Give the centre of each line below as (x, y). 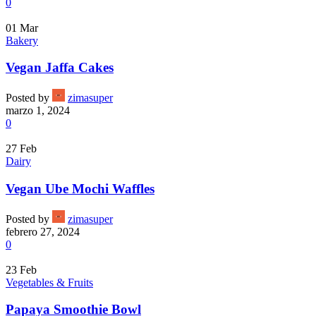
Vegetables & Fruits (49, 282)
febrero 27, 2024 (43, 231)
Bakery (22, 40)
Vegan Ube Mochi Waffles (80, 188)
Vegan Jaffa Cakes (60, 68)
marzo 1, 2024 (38, 111)
